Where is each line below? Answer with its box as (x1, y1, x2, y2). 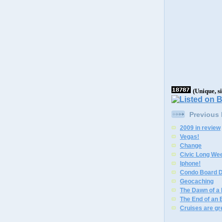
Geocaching (180, 177, 214, 185)
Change (180, 142, 202, 149)
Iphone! (180, 160, 201, 167)
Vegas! (180, 133, 199, 140)
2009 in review (180, 124, 221, 131)
